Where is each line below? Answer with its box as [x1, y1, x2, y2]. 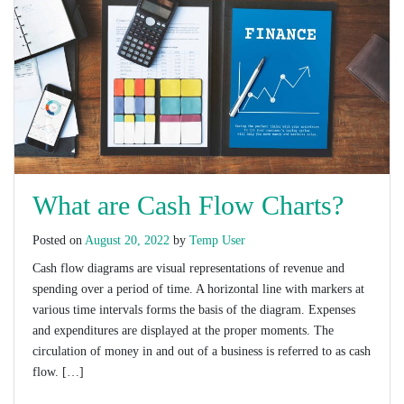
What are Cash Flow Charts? [32, 190, 344, 221]
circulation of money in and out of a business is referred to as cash [32, 344, 371, 359]
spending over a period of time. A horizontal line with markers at [32, 282, 364, 297]
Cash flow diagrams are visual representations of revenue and [32, 262, 344, 276]
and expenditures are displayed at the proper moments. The [32, 324, 334, 338]
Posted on [32, 234, 85, 248]
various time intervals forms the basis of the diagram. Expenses [32, 303, 355, 317]
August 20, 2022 [85, 234, 173, 248]
